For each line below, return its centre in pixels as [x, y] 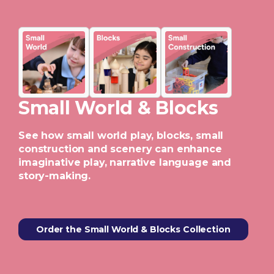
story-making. [55, 176]
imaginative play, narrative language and [125, 163]
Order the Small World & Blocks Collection [133, 230]
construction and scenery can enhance [120, 149]
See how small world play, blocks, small [121, 136]
